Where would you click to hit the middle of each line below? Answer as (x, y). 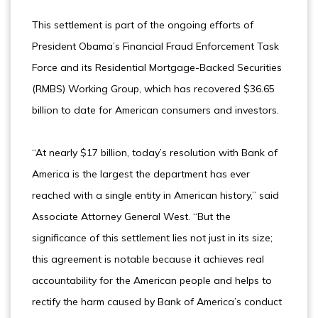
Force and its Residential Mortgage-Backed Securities (157, 67)
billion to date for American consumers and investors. (155, 110)
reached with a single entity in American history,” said (155, 195)
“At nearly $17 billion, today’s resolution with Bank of (155, 153)
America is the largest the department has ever (141, 174)
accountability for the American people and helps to (152, 280)
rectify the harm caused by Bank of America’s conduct (157, 302)
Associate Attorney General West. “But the (131, 216)
